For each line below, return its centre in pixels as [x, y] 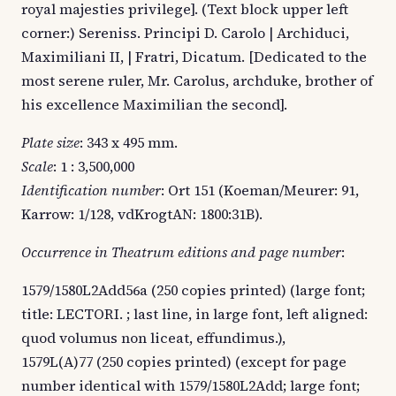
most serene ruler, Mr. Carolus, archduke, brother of [197, 81]
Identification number [91, 190]
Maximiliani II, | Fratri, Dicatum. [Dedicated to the [194, 57]
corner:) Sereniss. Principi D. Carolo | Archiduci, [185, 33]
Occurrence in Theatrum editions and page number [181, 252]
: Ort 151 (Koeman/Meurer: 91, [260, 190]
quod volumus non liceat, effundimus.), [153, 338]
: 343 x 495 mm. [129, 143]
